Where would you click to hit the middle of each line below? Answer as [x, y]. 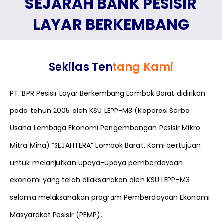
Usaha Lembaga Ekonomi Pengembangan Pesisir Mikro [105, 128]
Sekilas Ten [81, 67]
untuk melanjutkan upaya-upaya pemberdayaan [97, 163]
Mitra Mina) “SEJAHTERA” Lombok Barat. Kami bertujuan [106, 145]
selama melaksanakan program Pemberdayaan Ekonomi [110, 197]
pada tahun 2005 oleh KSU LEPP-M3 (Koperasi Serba [100, 111]
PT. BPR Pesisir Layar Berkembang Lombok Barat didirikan [108, 93]
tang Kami [143, 67]
